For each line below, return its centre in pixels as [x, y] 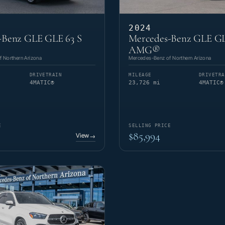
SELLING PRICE [150, 125]
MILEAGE [140, 75]
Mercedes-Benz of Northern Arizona [170, 58]
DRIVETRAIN [46, 75]
